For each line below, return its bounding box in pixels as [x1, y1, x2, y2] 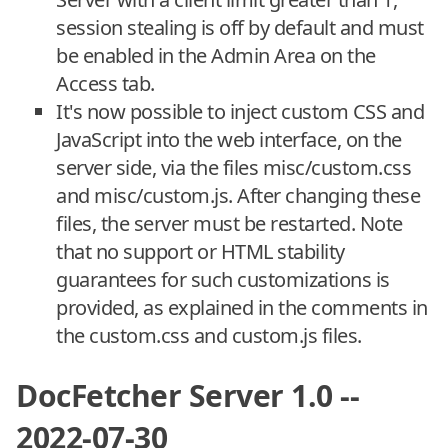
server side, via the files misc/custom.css [56, 153, 411, 181]
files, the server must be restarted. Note [56, 209, 403, 237]
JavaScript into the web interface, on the [56, 125, 402, 153]
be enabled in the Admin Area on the [56, 41, 376, 69]
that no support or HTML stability [56, 237, 345, 265]
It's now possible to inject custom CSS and [56, 97, 424, 125]
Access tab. [56, 69, 155, 97]
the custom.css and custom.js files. [56, 321, 362, 349]
